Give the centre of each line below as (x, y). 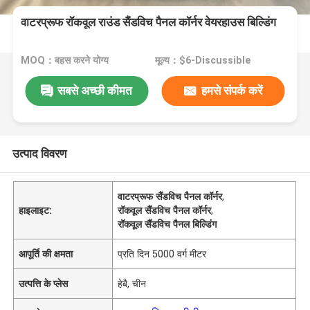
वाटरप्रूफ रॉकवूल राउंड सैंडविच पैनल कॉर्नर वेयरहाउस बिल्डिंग (149, 22)
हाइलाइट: (36, 210)
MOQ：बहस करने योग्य (65, 61)
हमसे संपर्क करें (231, 90)
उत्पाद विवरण (39, 153)
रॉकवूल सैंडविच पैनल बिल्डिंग (167, 224)
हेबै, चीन (132, 283)
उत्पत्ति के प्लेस (44, 283)
